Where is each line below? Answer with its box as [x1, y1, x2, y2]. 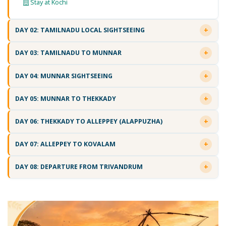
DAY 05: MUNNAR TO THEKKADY [15, 94, 116, 103]
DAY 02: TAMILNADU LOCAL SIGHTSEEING [15, 26, 145, 35]
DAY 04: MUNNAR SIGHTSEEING [15, 71, 112, 80]
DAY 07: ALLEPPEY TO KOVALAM [15, 140, 116, 149]
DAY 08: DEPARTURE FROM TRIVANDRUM [15, 162, 143, 172]
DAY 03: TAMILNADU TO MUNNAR [15, 48, 122, 58]
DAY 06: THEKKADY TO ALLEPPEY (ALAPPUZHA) [15, 117, 162, 126]
